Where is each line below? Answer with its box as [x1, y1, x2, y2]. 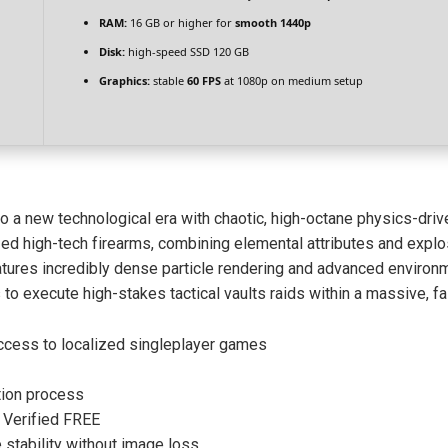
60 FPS [187, 73, 221, 88]
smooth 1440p [235, 15, 311, 30]
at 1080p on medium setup [221, 73, 363, 88]
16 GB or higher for [127, 15, 235, 30]
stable [150, 73, 187, 88]
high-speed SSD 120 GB [125, 44, 249, 59]
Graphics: [99, 73, 150, 88]
